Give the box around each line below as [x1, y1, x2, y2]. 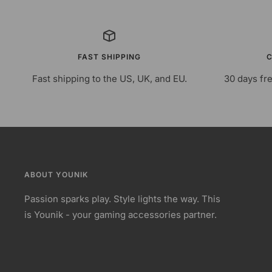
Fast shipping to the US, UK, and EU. [32, 73, 187, 84]
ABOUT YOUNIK [24, 170, 88, 179]
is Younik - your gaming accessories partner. [24, 209, 217, 220]
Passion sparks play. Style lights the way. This [24, 193, 220, 205]
